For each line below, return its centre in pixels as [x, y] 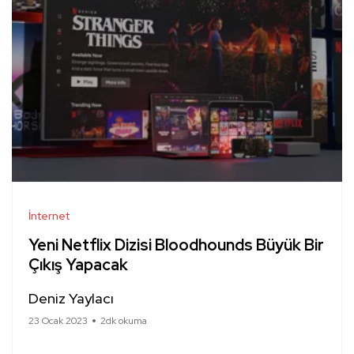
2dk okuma [124, 321]
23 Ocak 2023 [58, 321]
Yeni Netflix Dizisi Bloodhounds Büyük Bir [176, 245]
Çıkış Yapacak [78, 265]
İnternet [49, 216]
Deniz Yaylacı [71, 299]
